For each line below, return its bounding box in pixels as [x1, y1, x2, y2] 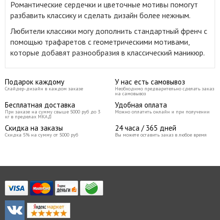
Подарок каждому [5, 77, 64, 86]
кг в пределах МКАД [5, 113, 52, 120]
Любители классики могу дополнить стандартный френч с [10, 26, 207, 36]
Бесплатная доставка [5, 100, 75, 110]
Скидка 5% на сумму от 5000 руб [5, 132, 78, 138]
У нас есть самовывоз [115, 77, 185, 86]
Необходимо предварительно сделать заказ [115, 85, 214, 92]
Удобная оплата [115, 100, 167, 110]
